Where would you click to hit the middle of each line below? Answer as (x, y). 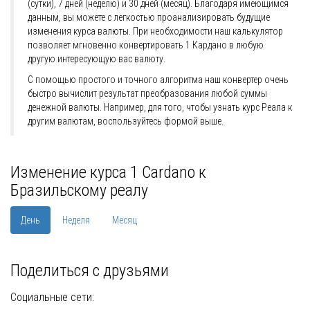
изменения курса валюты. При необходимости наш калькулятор (155, 31)
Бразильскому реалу (79, 191)
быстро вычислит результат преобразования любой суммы (147, 94)
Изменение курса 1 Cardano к (108, 173)
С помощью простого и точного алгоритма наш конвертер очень (158, 80)
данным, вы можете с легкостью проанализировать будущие (149, 18)
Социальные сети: (52, 298)
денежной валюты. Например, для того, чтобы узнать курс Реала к (160, 108)
